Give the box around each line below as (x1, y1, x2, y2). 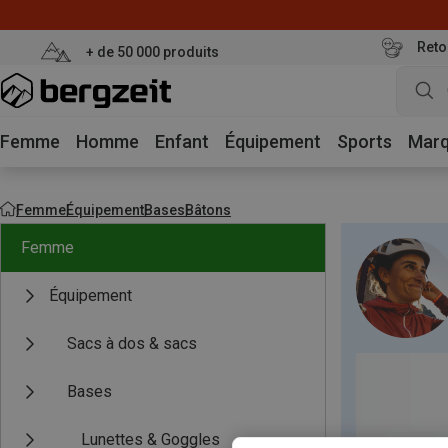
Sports (337, 131, 392, 152)
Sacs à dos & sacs (67, 334, 197, 353)
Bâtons (185, 201, 231, 218)
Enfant (155, 131, 209, 152)
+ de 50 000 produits (85, 43, 219, 60)
